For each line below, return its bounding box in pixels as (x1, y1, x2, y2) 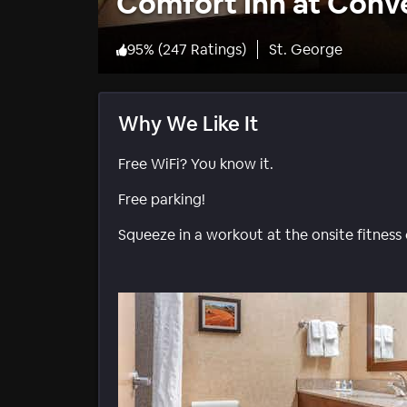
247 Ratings (163, 40, 242, 60)
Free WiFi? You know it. (118, 154, 273, 174)
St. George (269, 40, 342, 60)
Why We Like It (118, 111, 258, 137)
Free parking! (118, 190, 205, 210)
